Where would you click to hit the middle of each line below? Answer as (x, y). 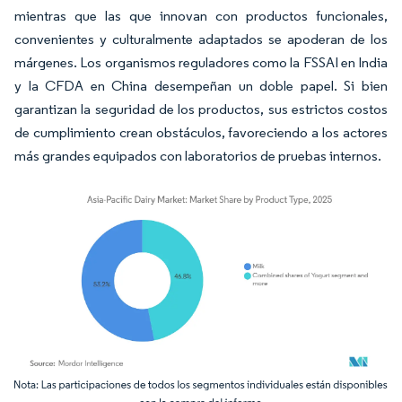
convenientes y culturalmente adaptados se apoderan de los (201, 39)
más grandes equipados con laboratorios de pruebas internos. (198, 156)
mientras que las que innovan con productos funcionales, (201, 16)
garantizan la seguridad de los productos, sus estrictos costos (201, 109)
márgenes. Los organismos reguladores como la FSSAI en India (201, 62)
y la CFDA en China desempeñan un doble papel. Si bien (201, 86)
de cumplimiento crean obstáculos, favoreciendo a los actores (201, 132)
